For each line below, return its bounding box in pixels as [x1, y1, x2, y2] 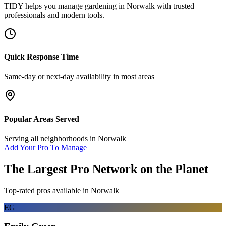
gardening [85, 1, 117, 10]
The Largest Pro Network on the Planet [4, 162, 208, 176]
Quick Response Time [4, 52, 79, 62]
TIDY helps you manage [4, 1, 85, 10]
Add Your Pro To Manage [4, 143, 87, 152]
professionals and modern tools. [4, 10, 104, 19]
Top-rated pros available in [4, 186, 91, 195]
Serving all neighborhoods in [4, 134, 98, 143]
